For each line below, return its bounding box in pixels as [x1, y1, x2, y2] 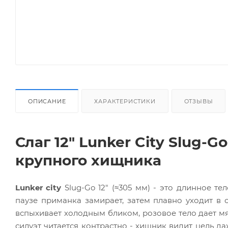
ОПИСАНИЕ [28, 97, 66, 105]
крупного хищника [15, 151, 161, 169]
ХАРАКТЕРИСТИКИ [94, 97, 156, 105]
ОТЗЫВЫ [184, 97, 213, 105]
